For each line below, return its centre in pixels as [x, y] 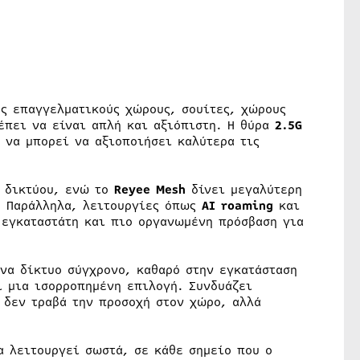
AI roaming [237, 206]
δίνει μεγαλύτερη [243, 190]
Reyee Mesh [149, 190]
